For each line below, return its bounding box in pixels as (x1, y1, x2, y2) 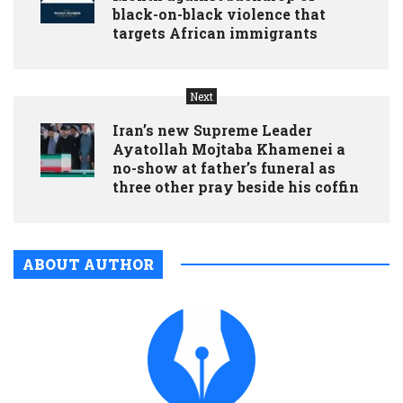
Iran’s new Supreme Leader (112, 120, 312, 139)
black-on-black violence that (112, 4, 326, 23)
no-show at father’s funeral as (112, 157, 336, 177)
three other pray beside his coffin (112, 176, 359, 196)
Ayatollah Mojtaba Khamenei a (112, 139, 345, 158)
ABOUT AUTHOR (22, 254, 154, 273)
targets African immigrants (112, 22, 318, 42)
